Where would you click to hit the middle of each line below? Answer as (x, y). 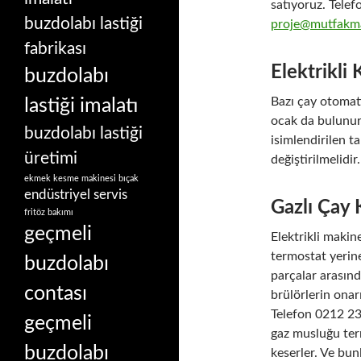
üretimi (51, 158)
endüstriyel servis (76, 195)
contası (56, 293)
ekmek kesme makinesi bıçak (81, 178)
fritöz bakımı (49, 212)
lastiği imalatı (81, 106)
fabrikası (55, 48)
